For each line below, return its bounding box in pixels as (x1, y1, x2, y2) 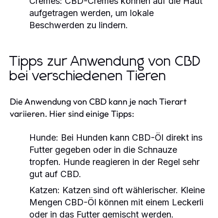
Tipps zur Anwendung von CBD (10, 54, 201, 69)
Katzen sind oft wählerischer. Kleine (60, 184, 205, 195)
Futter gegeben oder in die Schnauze (29, 144, 177, 155)
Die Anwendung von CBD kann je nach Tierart (10, 95, 187, 107)
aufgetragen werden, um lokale (29, 7, 154, 18)
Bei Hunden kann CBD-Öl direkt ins (58, 132, 202, 143)
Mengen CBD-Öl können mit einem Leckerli (29, 197, 203, 207)
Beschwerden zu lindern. (29, 19, 128, 30)
